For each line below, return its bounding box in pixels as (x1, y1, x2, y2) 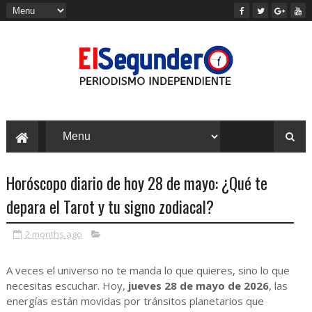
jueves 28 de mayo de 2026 (127, 279, 269, 293)
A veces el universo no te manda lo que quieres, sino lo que (6, 263, 290, 278)
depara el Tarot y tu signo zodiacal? (6, 195, 214, 219)
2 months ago (24, 228, 82, 241)
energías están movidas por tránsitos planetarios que (6, 294, 264, 309)
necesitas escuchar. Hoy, (6, 279, 128, 293)
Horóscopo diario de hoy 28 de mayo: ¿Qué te (6, 171, 267, 196)
